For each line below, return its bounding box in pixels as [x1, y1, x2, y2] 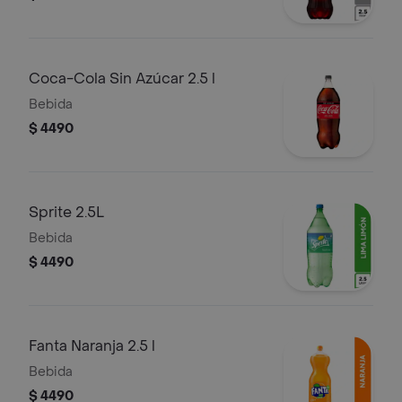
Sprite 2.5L [29, 203, 104, 222]
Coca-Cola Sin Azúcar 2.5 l [29, 69, 215, 88]
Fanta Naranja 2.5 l [29, 336, 155, 355]
